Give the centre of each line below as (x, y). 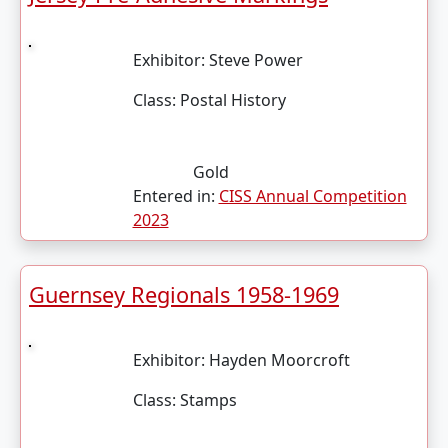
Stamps (206, 400)
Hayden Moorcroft (279, 360)
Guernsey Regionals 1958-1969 (184, 294)
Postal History (230, 100)
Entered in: (175, 196)
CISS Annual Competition (312, 196)
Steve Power (255, 60)
